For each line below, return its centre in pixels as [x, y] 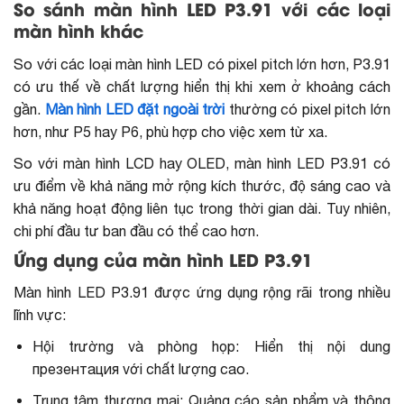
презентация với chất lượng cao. [140, 369]
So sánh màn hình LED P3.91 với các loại [202, 11]
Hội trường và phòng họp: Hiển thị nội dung [211, 347]
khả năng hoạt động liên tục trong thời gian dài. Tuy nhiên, [202, 208]
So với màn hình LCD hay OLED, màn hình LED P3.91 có [202, 163]
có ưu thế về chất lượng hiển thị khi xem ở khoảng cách [202, 86]
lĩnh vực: [40, 315]
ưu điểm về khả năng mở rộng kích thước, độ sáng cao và [202, 185]
